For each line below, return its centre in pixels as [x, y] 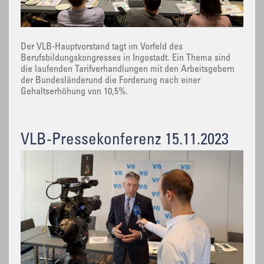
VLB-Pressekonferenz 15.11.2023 [125, 141]
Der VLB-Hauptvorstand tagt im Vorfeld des [102, 47]
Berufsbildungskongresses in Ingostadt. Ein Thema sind [126, 59]
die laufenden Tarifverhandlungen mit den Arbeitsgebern [128, 70]
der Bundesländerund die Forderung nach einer [110, 81]
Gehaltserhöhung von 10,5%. [74, 92]
